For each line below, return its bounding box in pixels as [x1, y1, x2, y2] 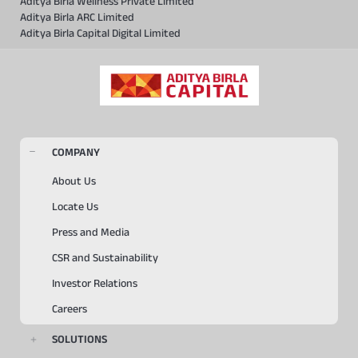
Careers [52, 302, 87, 316]
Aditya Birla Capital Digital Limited [20, 26, 181, 40]
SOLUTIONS [52, 332, 107, 346]
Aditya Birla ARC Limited [20, 10, 134, 24]
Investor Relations [52, 276, 137, 290]
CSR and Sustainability [52, 251, 158, 265]
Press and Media [52, 225, 129, 239]
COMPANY [52, 145, 100, 159]
